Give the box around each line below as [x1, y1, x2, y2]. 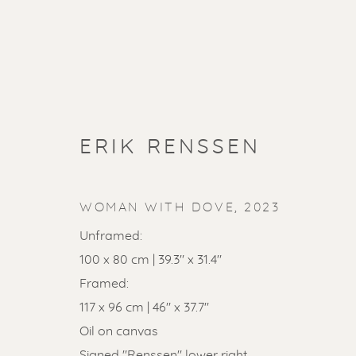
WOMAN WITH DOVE [79, 201, 235, 215]
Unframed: [79, 230, 142, 243]
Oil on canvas [79, 325, 158, 339]
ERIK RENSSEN [79, 137, 261, 158]
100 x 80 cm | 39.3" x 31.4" [79, 253, 222, 267]
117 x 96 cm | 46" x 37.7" [79, 301, 209, 315]
